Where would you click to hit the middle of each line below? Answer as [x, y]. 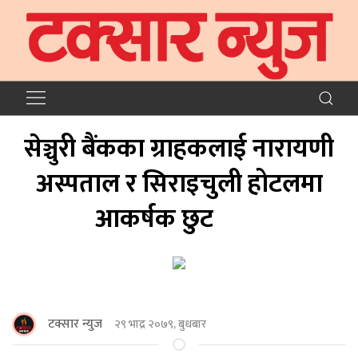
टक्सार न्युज [75, 324]
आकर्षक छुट [179, 219]
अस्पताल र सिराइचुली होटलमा [179, 184]
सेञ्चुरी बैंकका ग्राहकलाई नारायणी [179, 149]
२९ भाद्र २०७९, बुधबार [160, 324]
